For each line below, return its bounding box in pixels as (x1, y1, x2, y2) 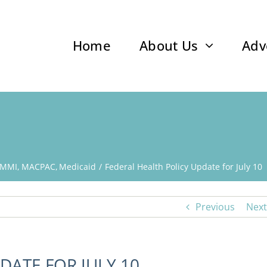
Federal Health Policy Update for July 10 (104, 160, 262, 172)
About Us (139, 36, 198, 55)
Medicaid (59, 160, 97, 172)
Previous (195, 200, 235, 214)
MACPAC (21, 160, 55, 172)
